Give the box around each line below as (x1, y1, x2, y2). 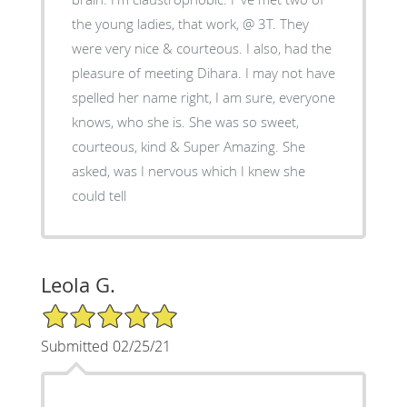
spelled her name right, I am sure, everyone (71, 88, 335, 107)
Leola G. (40, 272, 115, 299)
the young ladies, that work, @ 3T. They (71, 15, 309, 34)
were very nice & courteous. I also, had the (71, 39, 332, 58)
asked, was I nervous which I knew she (71, 162, 305, 181)
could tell (71, 186, 126, 205)
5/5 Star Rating (40, 302, 131, 320)
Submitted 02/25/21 (40, 336, 171, 357)
